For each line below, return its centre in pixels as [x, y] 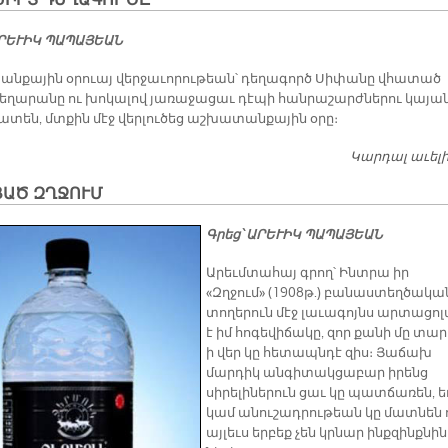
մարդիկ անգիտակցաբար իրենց [317, 373]
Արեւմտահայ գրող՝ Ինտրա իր [307, 273]
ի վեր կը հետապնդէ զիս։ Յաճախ [319, 353]
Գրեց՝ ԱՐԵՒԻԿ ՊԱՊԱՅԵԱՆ [294, 235]
